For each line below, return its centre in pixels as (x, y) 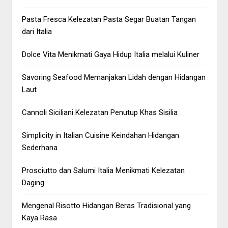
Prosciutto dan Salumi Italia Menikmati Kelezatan (104, 170)
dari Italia (37, 32)
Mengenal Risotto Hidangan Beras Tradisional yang (107, 206)
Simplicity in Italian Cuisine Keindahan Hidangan (101, 135)
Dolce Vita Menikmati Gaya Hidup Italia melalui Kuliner (111, 54)
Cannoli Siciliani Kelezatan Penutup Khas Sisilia (100, 112)
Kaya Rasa (40, 218)
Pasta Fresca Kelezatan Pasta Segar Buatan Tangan (109, 19)
